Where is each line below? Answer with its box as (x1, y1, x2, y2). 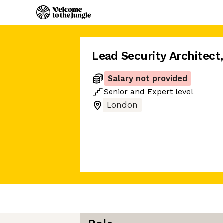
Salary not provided (108, 74, 187, 83)
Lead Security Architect (92, 49, 221, 63)
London (107, 100, 138, 110)
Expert (147, 87, 173, 96)
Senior (104, 87, 128, 96)
